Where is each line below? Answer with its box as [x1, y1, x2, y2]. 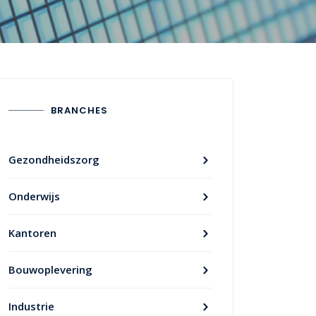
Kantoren [8, 226, 56, 240]
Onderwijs [8, 189, 60, 203]
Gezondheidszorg [8, 152, 99, 166]
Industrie [8, 299, 54, 313]
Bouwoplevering [8, 262, 92, 276]
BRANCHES [51, 104, 108, 117]
